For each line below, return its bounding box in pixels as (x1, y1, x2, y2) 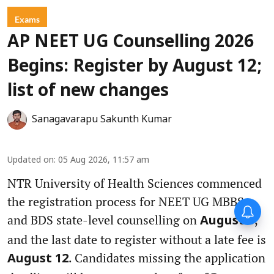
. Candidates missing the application (68, 249, 265, 266)
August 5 (200, 213, 254, 229)
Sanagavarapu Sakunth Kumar (32, 113, 172, 126)
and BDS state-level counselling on (7, 211, 200, 228)
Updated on (7, 155, 54, 166)
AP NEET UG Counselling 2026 (7, 32, 254, 53)
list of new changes (7, 81, 169, 102)
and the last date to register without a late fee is (7, 231, 266, 248)
